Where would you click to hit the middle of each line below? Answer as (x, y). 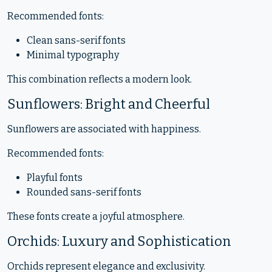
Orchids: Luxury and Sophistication (119, 241)
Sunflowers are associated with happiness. (104, 129)
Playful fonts (55, 178)
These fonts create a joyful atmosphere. (96, 216)
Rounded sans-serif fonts (84, 192)
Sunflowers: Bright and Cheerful (109, 104)
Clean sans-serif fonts (76, 40)
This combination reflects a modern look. (100, 79)
